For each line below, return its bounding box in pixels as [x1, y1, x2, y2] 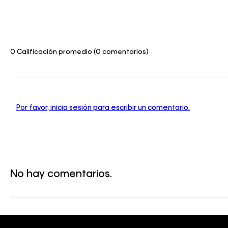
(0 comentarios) [94, 48, 149, 55]
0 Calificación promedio [10, 48, 92, 55]
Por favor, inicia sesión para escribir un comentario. [16, 104, 190, 111]
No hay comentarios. [10, 169, 112, 180]
